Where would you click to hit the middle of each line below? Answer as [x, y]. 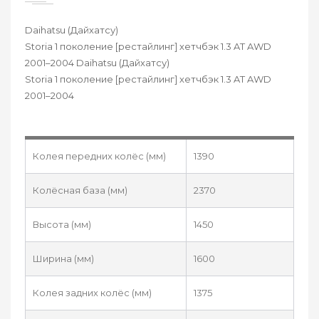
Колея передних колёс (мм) [99, 156]
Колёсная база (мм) [80, 190]
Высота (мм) [62, 224]
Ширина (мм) [63, 258]
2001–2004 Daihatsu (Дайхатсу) [97, 62]
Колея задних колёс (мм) [92, 292]
